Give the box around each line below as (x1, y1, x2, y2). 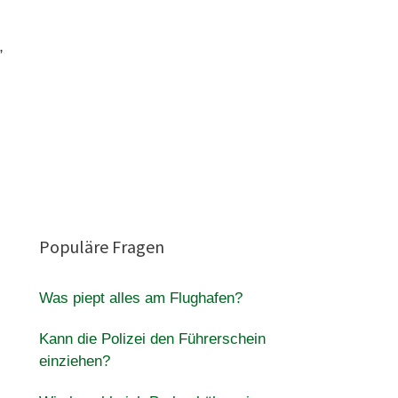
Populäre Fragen (38, 235, 164, 258)
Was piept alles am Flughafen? (38, 290, 243, 306)
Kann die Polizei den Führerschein (38, 330, 266, 347)
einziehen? (38, 353, 110, 370)
